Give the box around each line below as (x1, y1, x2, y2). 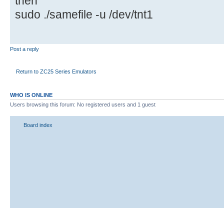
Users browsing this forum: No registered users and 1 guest (10, 101, 155, 107)
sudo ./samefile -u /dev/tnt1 (15, 7, 153, 21)
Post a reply (10, 45, 39, 52)
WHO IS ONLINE (10, 91, 52, 98)
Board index (23, 122, 52, 128)
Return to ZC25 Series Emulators (16, 68, 96, 75)
